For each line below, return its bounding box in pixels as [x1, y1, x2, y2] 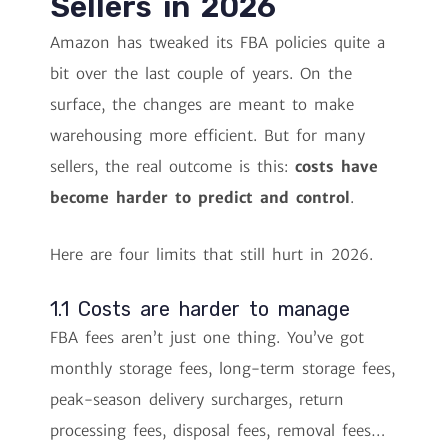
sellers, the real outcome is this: [50, 156, 295, 176]
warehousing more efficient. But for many [50, 125, 365, 145]
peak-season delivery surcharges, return [50, 390, 344, 410]
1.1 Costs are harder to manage [50, 297, 350, 322]
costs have [295, 156, 378, 176]
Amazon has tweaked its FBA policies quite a [50, 32, 385, 52]
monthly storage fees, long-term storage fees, [50, 359, 395, 379]
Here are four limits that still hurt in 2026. [50, 245, 373, 265]
